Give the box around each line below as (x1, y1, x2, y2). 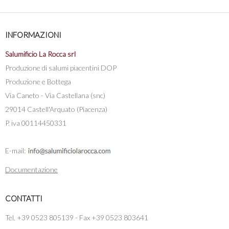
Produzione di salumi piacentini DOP (5, 63, 117, 72)
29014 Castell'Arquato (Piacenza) (5, 104, 107, 113)
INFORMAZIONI (5, 30, 61, 39)
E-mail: (5, 146, 27, 155)
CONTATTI (5, 193, 42, 203)
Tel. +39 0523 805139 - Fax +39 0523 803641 (5, 213, 148, 222)
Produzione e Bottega (5, 77, 71, 86)
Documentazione (5, 165, 58, 174)
